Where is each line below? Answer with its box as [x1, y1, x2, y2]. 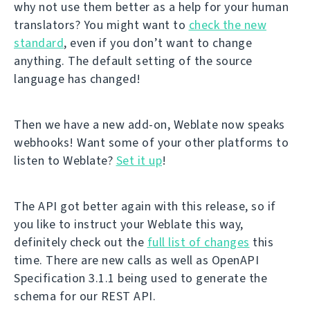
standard [14, 34, 64, 51]
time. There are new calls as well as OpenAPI [14, 251, 259, 268]
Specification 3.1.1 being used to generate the [14, 269, 267, 286]
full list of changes [147, 233, 250, 250]
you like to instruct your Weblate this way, [14, 215, 244, 232]
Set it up [116, 152, 162, 169]
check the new [188, 16, 266, 33]
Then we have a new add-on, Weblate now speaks [14, 116, 285, 133]
